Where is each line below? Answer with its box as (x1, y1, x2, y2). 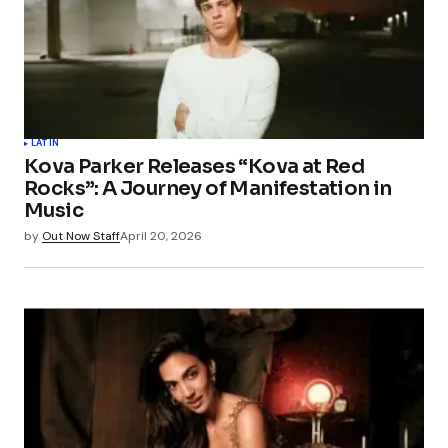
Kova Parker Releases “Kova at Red (24, 154, 365, 180)
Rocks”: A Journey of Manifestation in (24, 176, 392, 202)
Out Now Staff (42, 228, 120, 245)
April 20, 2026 (120, 228, 202, 245)
